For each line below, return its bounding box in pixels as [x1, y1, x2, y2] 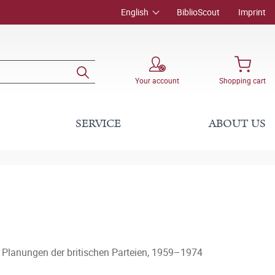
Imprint [238, 6, 266, 18]
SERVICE [76, 115, 122, 132]
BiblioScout [177, 6, 220, 18]
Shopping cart [219, 75, 266, 85]
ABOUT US [208, 115, 266, 132]
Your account [135, 75, 179, 85]
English [121, 6, 149, 18]
